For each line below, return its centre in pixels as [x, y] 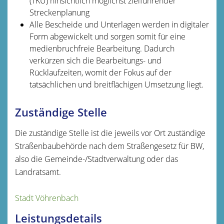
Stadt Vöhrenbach [47, 198]
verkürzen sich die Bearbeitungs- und [95, 60]
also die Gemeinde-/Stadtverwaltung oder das [96, 159]
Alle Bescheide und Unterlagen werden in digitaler [119, 24]
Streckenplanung [59, 12]
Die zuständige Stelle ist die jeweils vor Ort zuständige [110, 133]
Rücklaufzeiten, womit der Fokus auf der [100, 72]
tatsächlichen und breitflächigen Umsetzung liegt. [116, 84]
